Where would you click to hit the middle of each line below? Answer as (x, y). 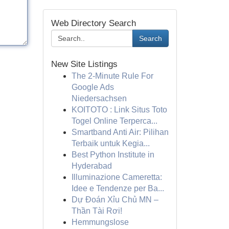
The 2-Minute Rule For (112, 76)
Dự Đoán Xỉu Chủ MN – (115, 200)
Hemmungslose (100, 222)
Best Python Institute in (113, 155)
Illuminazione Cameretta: (117, 177)
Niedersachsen (99, 98)
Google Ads (93, 87)
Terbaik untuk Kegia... (110, 143)
